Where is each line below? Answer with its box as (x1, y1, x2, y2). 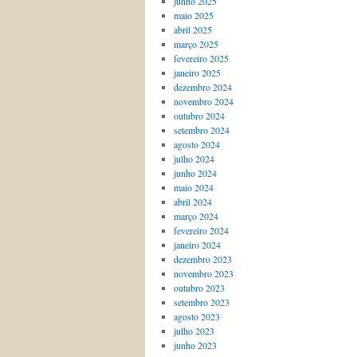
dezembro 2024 (173, 80, 232, 93)
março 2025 (173, 37, 218, 50)
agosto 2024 (173, 138, 220, 151)
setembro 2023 (173, 296, 229, 308)
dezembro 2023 (173, 253, 232, 265)
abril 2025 (173, 23, 212, 36)
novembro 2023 (173, 267, 233, 280)
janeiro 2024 (173, 238, 221, 251)
